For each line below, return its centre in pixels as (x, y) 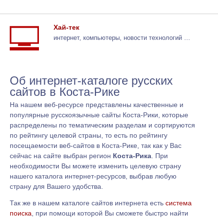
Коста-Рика (132, 155)
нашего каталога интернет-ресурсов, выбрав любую (93, 176)
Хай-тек (66, 27)
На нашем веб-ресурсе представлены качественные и (97, 104)
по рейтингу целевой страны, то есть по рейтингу (89, 135)
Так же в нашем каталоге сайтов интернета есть (88, 203)
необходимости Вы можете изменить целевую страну (95, 166)
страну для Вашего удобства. (56, 186)
